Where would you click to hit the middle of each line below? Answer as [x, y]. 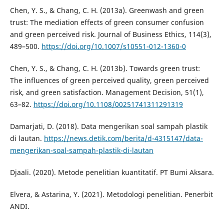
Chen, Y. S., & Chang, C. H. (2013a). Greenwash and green [107, 10]
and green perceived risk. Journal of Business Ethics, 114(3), [110, 34]
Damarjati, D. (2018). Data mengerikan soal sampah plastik [108, 126]
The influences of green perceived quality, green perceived [109, 80]
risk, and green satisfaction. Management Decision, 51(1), [107, 92]
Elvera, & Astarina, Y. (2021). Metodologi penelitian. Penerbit [111, 194]
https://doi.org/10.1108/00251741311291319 [108, 104]
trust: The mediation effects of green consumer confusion [107, 22]
